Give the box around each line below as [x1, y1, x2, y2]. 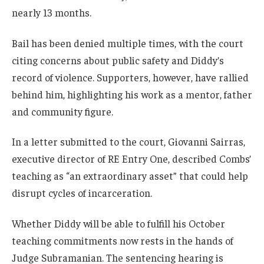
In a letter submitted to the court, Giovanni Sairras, [12, 135, 245, 148]
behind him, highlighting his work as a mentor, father [12, 87, 252, 101]
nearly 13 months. [12, 5, 91, 19]
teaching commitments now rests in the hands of [12, 234, 233, 247]
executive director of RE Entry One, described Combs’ [12, 152, 251, 166]
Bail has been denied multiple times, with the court [12, 36, 243, 49]
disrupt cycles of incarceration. [12, 186, 152, 200]
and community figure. [12, 104, 113, 118]
